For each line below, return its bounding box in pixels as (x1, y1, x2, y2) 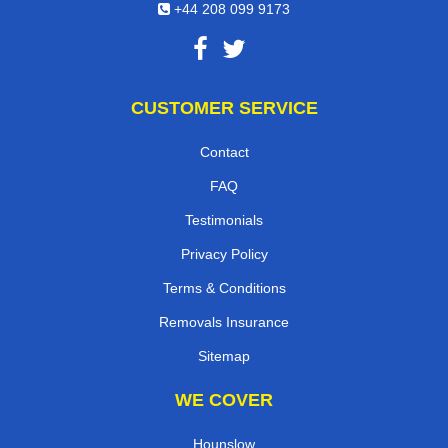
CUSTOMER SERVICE (130, 97, 318, 118)
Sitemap (198, 347, 250, 364)
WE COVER (175, 389, 273, 410)
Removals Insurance (159, 313, 289, 330)
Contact (199, 143, 249, 160)
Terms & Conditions (162, 279, 286, 296)
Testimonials (185, 211, 263, 228)
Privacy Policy (180, 245, 268, 262)
